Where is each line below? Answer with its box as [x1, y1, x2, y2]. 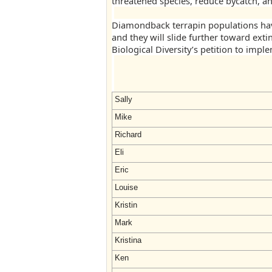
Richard [115, 130, 141, 139]
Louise [115, 183, 138, 192]
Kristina [115, 236, 141, 245]
